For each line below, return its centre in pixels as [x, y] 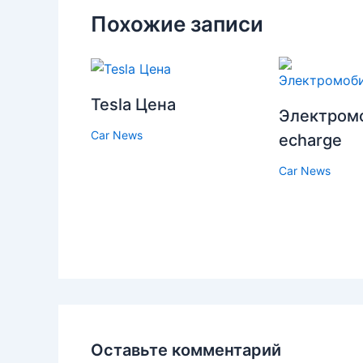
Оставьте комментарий [186, 350]
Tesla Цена [133, 104]
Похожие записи [177, 24]
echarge [310, 141]
